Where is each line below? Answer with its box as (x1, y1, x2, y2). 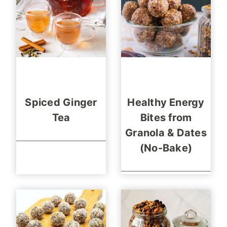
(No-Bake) (139, 142, 193, 155)
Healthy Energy (127, 96, 205, 109)
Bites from (140, 111, 192, 124)
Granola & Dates (125, 127, 207, 139)
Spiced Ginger (25, 96, 97, 109)
